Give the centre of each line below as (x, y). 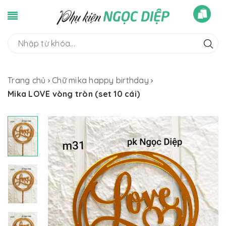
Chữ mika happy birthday (100, 80)
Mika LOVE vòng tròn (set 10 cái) (74, 94)
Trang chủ (27, 80)
